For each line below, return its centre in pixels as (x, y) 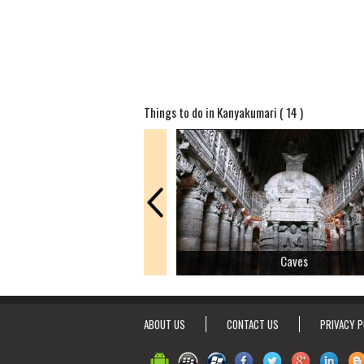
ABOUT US (165, 324)
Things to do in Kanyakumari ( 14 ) (223, 112)
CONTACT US (253, 324)
